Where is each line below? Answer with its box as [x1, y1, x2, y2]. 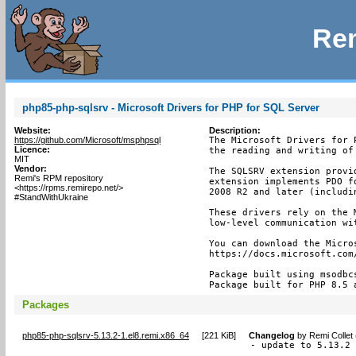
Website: [14, 126, 51, 135]
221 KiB [204, 330, 234, 340]
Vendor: [14, 164, 47, 173]
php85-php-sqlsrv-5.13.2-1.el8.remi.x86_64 [21, 330, 189, 340]
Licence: [14, 145, 50, 154]
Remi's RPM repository [14, 173, 103, 183]
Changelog [248, 330, 295, 340]
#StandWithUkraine [14, 192, 88, 202]
